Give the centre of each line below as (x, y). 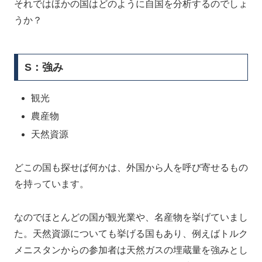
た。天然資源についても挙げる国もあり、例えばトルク (131, 233)
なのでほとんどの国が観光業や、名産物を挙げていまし (131, 217)
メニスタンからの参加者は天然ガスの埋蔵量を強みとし (131, 250)
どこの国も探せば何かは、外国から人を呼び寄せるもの (131, 168)
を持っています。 (51, 184)
